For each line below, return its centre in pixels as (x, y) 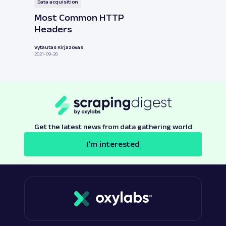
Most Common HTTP (79, 18)
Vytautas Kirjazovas (59, 47)
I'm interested (113, 144)
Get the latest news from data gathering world (113, 127)
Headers (53, 29)
